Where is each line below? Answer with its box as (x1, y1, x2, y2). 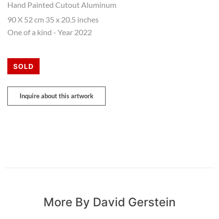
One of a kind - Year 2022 (7, 27, 92, 37)
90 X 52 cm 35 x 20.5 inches (7, 15, 99, 24)
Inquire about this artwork (20, 91, 93, 100)
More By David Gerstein (44, 195, 175, 209)
